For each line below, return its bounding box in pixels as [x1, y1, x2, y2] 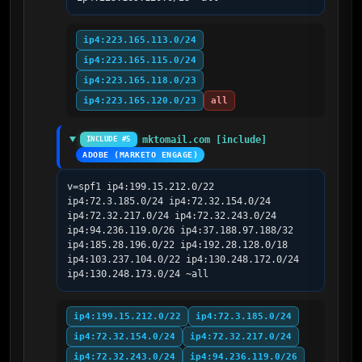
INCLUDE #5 [86, 135, 131, 143]
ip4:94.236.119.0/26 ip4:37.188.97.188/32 [67, 225, 293, 236]
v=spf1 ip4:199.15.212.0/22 [67, 181, 214, 192]
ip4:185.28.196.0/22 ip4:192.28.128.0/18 [67, 239, 288, 250]
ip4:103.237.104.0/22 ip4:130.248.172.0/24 [67, 254, 299, 265]
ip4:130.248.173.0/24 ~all [67, 268, 208, 280]
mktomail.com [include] [141, 133, 267, 145]
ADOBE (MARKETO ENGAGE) [82, 150, 198, 159]
